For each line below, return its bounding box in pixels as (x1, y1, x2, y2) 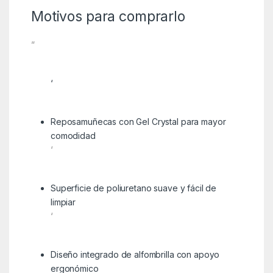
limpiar (50, 196, 76, 207)
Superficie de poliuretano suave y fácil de (50, 182, 217, 193)
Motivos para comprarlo (30, 7, 185, 25)
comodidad (50, 130, 96, 141)
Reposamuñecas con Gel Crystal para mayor (50, 116, 226, 127)
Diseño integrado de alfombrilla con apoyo (50, 249, 220, 260)
